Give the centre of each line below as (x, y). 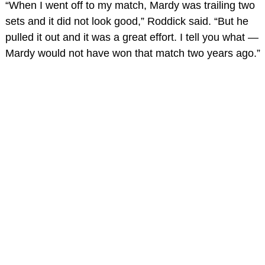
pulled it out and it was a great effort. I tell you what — (132, 37)
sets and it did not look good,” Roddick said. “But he (127, 21)
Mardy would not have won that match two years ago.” (132, 53)
